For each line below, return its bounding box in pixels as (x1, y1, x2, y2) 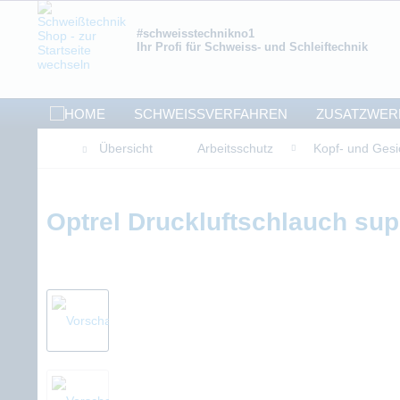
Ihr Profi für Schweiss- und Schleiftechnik (136, 40, 368, 54)
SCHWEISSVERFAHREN (134, 106, 278, 121)
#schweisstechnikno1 (136, 27, 254, 40)
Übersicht (99, 141, 153, 155)
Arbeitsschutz (197, 141, 273, 155)
